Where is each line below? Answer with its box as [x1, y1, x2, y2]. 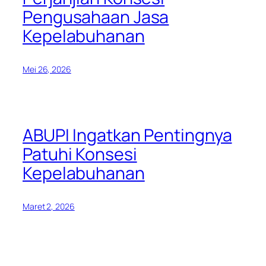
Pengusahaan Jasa [23, 5, 169, 28]
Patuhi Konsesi [23, 142, 137, 166]
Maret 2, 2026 [23, 200, 75, 212]
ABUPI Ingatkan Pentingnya [23, 123, 232, 147]
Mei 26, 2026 [23, 63, 71, 75]
